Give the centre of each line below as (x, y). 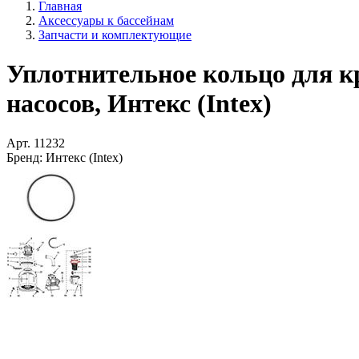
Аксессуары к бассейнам (106, 20)
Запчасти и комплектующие (115, 35)
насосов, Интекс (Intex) (139, 104)
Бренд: (24, 157)
